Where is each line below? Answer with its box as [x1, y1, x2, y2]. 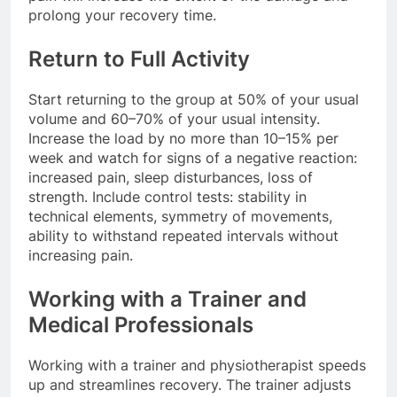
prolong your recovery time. [28, 5, 216, 24]
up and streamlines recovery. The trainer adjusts [28, 375, 351, 393]
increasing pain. [28, 245, 133, 264]
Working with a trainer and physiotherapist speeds [28, 355, 366, 374]
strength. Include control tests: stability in [28, 187, 307, 206]
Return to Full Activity [28, 45, 250, 72]
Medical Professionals [28, 311, 253, 338]
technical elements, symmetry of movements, [28, 206, 332, 225]
